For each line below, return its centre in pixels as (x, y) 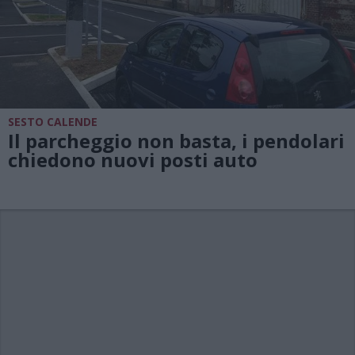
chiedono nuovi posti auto (133, 159)
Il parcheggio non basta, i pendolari (176, 140)
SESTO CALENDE (53, 121)
